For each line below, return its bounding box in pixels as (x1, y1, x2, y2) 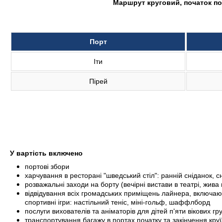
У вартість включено (10, 149, 83, 157)
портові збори (25, 163, 69, 170)
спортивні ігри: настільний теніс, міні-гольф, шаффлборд (25, 198, 210, 206)
